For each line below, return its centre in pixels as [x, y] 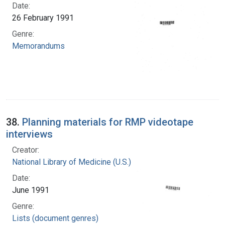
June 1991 [31, 190]
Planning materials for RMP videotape [108, 122]
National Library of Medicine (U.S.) [72, 162]
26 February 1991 [43, 18]
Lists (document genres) [55, 218]
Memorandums [38, 46]
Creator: [26, 150]
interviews [29, 134]
